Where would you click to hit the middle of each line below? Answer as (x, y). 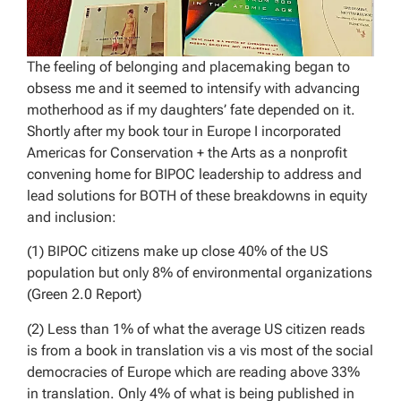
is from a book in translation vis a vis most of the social (200, 350)
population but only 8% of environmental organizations (200, 273)
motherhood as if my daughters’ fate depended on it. (191, 109)
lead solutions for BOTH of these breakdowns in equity (197, 195)
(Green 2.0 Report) (84, 294)
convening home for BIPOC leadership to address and (194, 174)
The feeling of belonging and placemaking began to (188, 66)
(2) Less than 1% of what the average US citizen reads (196, 328)
